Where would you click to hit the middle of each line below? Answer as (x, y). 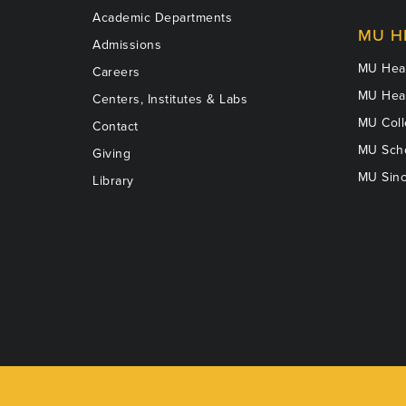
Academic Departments (162, 18)
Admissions (127, 45)
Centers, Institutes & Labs (170, 100)
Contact (116, 127)
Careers (116, 72)
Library (113, 181)
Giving (111, 154)
